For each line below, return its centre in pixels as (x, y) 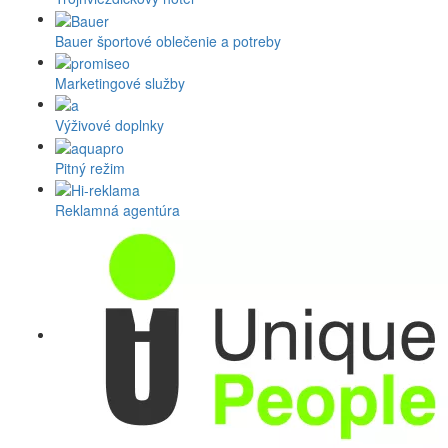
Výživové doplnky (109, 125)
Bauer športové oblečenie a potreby (168, 40)
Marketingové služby (120, 83)
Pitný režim (90, 167)
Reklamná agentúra (117, 210)
